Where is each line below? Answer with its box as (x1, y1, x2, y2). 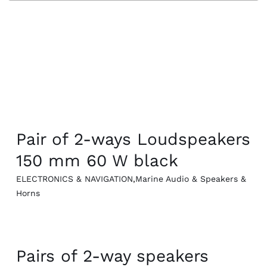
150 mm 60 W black (15, 151, 178, 171)
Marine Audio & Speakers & (135, 174, 246, 184)
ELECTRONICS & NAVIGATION (15, 174, 133, 184)
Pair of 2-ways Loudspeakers (15, 129, 250, 150)
